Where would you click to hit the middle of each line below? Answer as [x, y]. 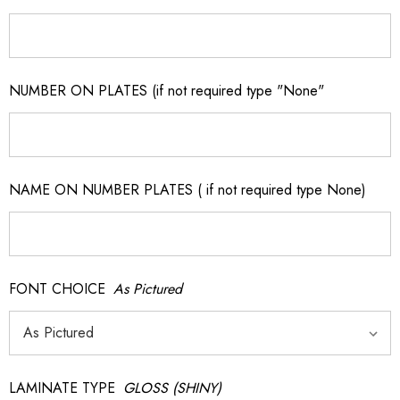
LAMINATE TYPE [62, 388]
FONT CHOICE [57, 289]
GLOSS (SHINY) [172, 388]
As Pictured [148, 289]
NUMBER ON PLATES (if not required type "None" [167, 91]
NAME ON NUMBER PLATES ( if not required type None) [187, 190]
